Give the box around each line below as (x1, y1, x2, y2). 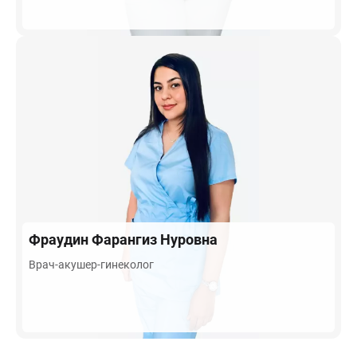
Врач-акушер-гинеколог (29, 258, 154, 271)
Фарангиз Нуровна (92, 231, 218, 248)
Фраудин (29, 231, 92, 248)
